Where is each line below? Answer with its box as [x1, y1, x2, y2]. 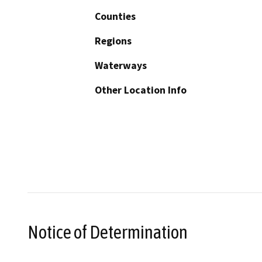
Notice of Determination [27, 221, 188, 243]
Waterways [95, 59, 147, 73]
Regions [95, 35, 132, 48]
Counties [95, 10, 136, 23]
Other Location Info [95, 84, 187, 97]
